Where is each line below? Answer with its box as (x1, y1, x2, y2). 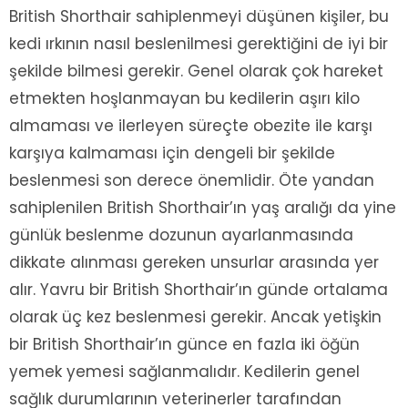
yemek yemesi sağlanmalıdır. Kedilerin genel (9, 361, 360, 383)
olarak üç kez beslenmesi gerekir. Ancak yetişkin (9, 306, 382, 329)
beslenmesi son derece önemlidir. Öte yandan (9, 169, 374, 192)
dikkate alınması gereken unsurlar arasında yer (9, 251, 379, 274)
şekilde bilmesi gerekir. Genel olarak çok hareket (9, 60, 383, 83)
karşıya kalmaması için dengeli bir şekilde (9, 142, 335, 165)
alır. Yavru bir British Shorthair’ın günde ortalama (9, 279, 388, 301)
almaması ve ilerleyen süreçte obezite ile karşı (9, 115, 372, 138)
